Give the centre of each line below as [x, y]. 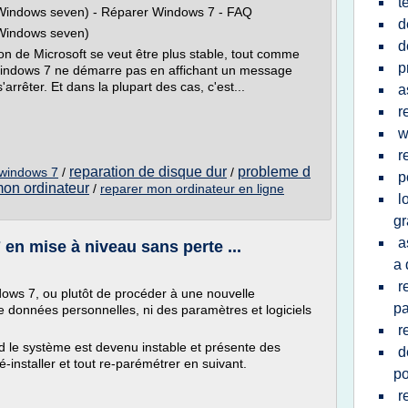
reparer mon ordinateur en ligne [192, 189]
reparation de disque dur [148, 172]
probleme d [274, 172]
